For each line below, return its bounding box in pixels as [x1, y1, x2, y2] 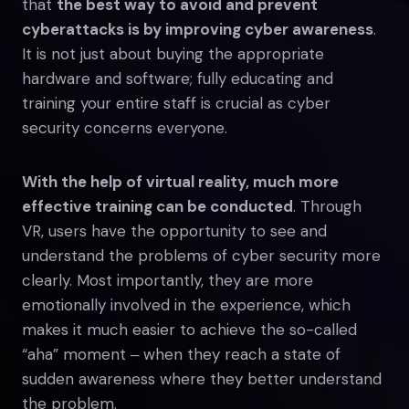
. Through [293, 195, 362, 216]
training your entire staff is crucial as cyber [22, 92, 330, 113]
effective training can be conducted [22, 195, 293, 216]
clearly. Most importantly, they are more [22, 269, 313, 290]
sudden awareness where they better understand [22, 368, 382, 389]
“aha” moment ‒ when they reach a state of [22, 343, 341, 364]
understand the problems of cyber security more [22, 245, 381, 266]
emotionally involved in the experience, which [22, 294, 351, 315]
